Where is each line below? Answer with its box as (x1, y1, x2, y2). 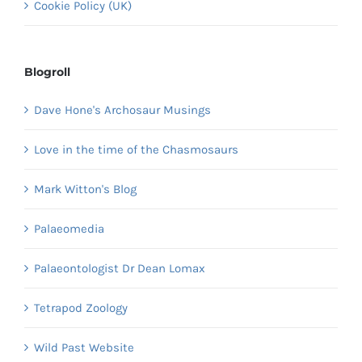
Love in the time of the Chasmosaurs (34, 141, 238, 157)
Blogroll (24, 64, 70, 79)
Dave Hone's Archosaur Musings (34, 102, 211, 117)
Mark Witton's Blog (34, 181, 137, 196)
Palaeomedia (34, 221, 104, 236)
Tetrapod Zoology (34, 300, 128, 315)
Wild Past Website (34, 339, 134, 355)
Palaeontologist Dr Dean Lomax (34, 260, 205, 276)
